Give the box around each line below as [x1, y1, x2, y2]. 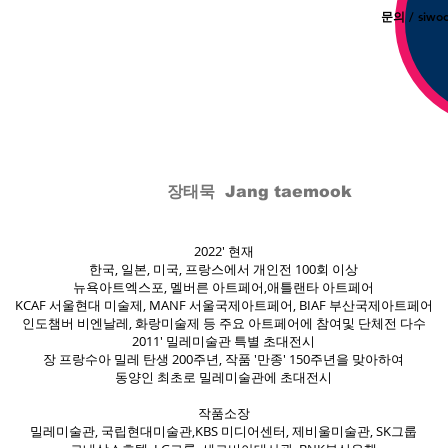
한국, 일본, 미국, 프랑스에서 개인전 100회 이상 [89, 260, 358, 278]
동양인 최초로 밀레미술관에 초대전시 [115, 368, 332, 386]
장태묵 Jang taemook [167, 183, 352, 200]
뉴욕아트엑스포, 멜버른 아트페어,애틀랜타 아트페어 [73, 278, 374, 296]
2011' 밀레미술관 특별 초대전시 [132, 332, 315, 350]
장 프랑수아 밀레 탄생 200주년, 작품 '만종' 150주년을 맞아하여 [43, 350, 404, 368]
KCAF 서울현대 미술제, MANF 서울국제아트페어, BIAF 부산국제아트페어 [14, 296, 433, 314]
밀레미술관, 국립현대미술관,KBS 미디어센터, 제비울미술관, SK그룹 [30, 422, 417, 440]
